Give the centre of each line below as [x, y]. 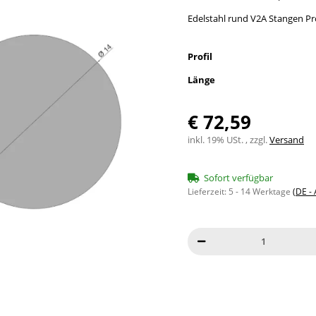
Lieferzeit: [208, 191]
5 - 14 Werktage [261, 191]
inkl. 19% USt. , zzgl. [229, 139]
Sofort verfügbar [238, 177]
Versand [287, 139]
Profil [201, 56]
